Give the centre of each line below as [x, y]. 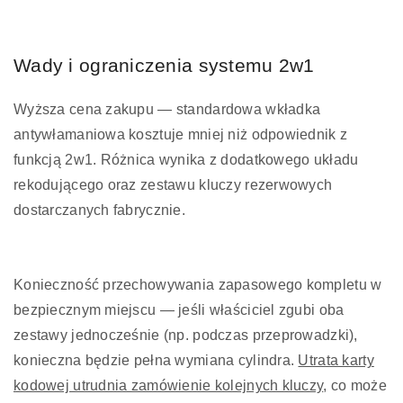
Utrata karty [336, 360]
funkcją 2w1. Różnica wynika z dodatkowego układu [186, 159]
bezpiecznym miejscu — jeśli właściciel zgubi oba [179, 309]
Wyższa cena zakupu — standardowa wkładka [167, 109]
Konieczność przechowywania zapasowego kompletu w [198, 284]
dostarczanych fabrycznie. [99, 210]
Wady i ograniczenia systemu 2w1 [164, 65]
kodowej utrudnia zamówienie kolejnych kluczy [169, 385]
